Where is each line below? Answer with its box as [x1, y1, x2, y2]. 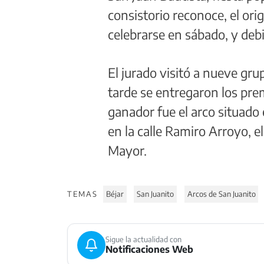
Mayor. [108, 142, 147, 159]
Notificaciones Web [105, 243, 193, 256]
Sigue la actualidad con [105, 235, 181, 245]
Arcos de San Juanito [187, 189, 256, 199]
